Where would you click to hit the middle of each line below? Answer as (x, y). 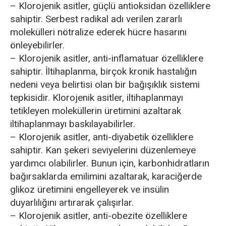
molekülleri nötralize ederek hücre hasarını (98, 32)
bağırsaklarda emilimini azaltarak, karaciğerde (106, 176)
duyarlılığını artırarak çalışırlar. (72, 203)
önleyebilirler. (37, 45)
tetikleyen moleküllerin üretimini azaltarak (96, 111)
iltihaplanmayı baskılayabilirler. (73, 124)
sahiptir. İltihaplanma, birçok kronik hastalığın (103, 71)
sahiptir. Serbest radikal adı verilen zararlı (96, 19)
